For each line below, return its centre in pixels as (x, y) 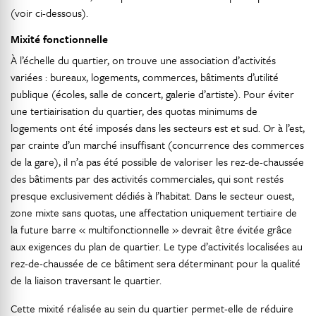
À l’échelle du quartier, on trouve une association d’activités (143, 60)
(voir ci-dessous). (49, 13)
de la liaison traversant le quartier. (86, 280)
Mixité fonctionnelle (59, 39)
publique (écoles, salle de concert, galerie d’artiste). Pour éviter (152, 94)
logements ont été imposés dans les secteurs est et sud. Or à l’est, (158, 128)
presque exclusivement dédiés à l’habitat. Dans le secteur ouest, (152, 196)
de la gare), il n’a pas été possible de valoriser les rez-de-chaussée (157, 162)
